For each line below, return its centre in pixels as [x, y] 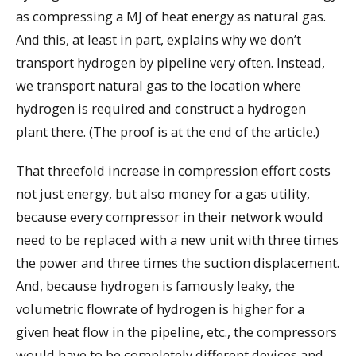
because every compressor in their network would [170, 216]
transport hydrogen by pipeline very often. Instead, [170, 62]
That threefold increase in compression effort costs [173, 170]
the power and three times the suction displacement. [178, 262]
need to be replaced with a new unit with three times [177, 239]
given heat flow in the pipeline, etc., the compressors [176, 331]
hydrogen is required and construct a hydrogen [161, 108]
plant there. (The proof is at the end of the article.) [168, 131]
